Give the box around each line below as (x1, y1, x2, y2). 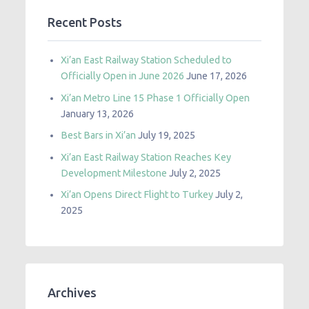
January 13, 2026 (61, 108, 134, 119)
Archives (48, 285, 97, 299)
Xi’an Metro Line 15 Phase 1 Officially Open (61, 92, 250, 103)
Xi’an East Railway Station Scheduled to (61, 54, 232, 66)
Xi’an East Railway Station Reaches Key (61, 151, 232, 163)
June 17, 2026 (186, 70, 248, 81)
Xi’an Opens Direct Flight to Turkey (61, 189, 214, 201)
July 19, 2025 (138, 130, 196, 141)
